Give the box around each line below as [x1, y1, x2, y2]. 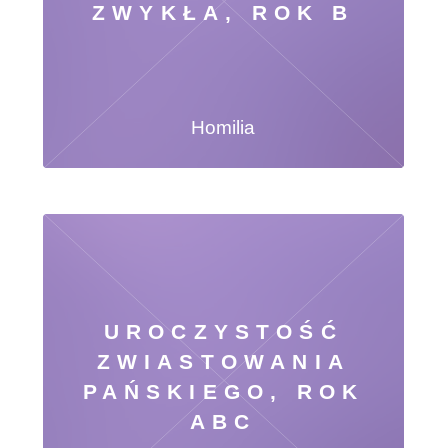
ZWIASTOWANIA [96, 350, 350, 374]
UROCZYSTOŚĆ [103, 320, 343, 344]
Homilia [191, 117, 256, 139]
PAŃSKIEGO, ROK [82, 380, 365, 404]
